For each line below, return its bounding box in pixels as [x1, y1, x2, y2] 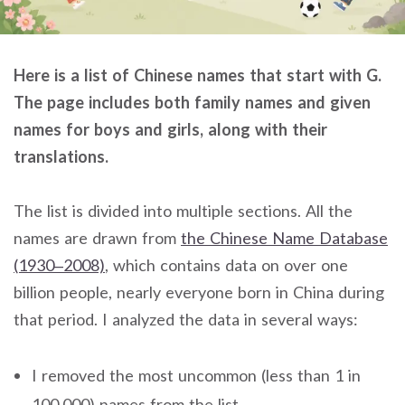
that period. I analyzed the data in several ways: [14, 309, 358, 330]
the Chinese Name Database [181, 228, 388, 249]
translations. [14, 146, 108, 166]
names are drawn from [14, 228, 181, 249]
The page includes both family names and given [14, 91, 371, 112]
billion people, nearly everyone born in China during [14, 282, 384, 303]
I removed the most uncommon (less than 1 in [32, 364, 361, 385]
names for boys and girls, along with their [14, 118, 327, 139]
